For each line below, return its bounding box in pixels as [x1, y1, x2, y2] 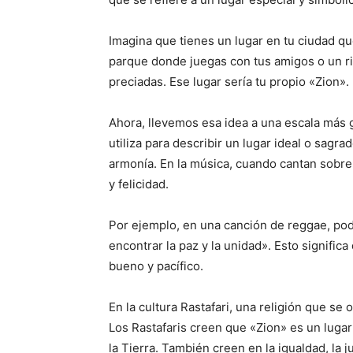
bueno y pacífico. [109, 258, 203, 273]
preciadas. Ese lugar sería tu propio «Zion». [109, 74, 349, 89]
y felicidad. [109, 176, 169, 191]
